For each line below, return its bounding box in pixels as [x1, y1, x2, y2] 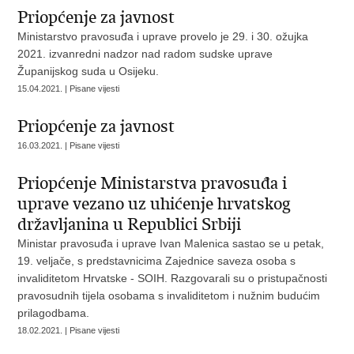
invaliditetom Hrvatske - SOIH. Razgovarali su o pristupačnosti [17, 272, 328, 284]
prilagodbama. [17, 307, 90, 319]
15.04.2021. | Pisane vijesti [17, 84, 120, 93]
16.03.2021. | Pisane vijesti [17, 141, 120, 150]
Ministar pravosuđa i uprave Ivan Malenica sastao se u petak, [17, 237, 325, 250]
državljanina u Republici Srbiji [17, 214, 242, 235]
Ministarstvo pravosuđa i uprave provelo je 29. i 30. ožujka [17, 30, 309, 43]
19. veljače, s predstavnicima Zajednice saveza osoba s [17, 254, 296, 267]
